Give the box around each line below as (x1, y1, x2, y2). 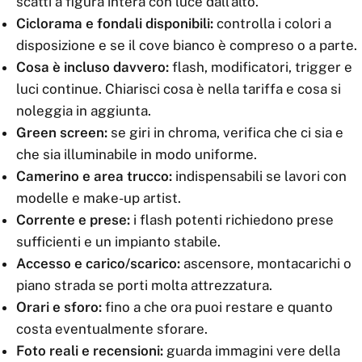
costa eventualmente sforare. (16, 321, 208, 337)
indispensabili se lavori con (172, 168, 347, 184)
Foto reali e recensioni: (16, 343, 163, 359)
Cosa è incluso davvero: (16, 59, 169, 75)
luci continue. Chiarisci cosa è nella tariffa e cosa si (16, 81, 341, 97)
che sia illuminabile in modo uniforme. (16, 146, 257, 162)
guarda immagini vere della (163, 343, 340, 359)
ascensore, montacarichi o (180, 255, 351, 271)
